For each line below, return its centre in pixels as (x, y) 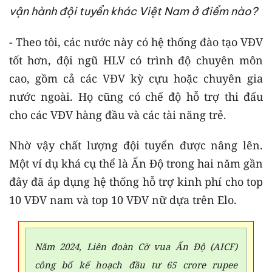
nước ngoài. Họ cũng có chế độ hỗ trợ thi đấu (136, 96)
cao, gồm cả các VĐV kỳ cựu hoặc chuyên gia (136, 78)
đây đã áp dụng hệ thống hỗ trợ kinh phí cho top (136, 181)
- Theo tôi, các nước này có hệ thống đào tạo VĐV (136, 42)
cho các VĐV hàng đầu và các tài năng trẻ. (118, 114)
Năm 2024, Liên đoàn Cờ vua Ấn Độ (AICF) (136, 246)
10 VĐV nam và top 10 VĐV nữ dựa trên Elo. (123, 199)
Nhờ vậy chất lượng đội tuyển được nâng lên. (136, 145)
